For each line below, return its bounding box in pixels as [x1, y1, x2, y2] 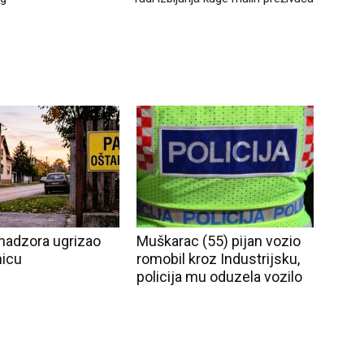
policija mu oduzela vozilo [136, 268, 302, 285]
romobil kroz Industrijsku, [136, 250, 300, 267]
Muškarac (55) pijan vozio [136, 232, 301, 249]
